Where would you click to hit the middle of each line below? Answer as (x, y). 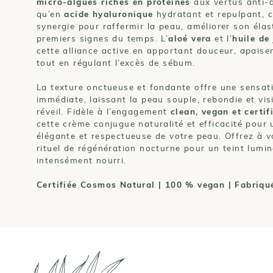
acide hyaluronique (109, 14)
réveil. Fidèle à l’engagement (104, 112)
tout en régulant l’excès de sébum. (116, 63)
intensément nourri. (82, 160)
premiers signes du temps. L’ (103, 38)
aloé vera (190, 38)
